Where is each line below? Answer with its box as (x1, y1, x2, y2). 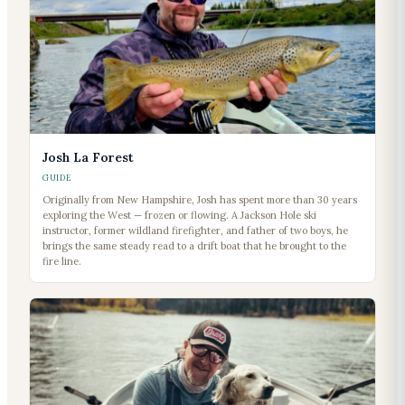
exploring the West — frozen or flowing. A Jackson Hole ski (42, 209, 316, 222)
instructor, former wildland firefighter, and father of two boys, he (42, 224, 348, 238)
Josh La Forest (42, 149, 134, 166)
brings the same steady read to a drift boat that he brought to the (42, 240, 346, 253)
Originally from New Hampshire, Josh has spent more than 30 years (42, 193, 357, 207)
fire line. (42, 255, 81, 268)
